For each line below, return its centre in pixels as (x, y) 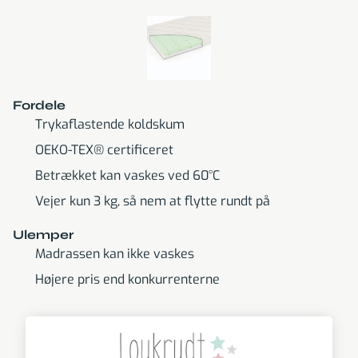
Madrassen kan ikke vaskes (115, 253)
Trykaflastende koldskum (110, 124)
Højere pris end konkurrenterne (127, 279)
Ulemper (43, 234)
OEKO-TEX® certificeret (104, 149)
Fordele (39, 105)
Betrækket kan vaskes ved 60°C (127, 175)
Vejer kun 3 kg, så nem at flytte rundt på (153, 201)
